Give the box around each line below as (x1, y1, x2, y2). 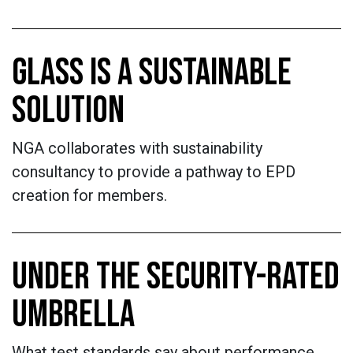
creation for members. (12, 186, 167, 205)
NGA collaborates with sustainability (12, 139, 262, 158)
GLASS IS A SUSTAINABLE (12, 50, 292, 95)
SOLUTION (12, 88, 124, 133)
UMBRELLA (12, 292, 135, 337)
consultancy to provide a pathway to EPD (12, 162, 295, 181)
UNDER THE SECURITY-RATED (12, 255, 340, 299)
